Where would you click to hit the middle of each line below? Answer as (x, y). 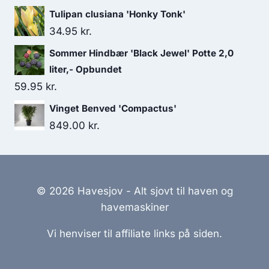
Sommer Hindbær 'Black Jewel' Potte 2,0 (141, 53)
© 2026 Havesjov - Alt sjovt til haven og (134, 191)
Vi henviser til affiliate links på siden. (134, 234)
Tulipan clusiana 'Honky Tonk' (117, 14)
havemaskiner (134, 207)
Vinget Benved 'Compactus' (113, 108)
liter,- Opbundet (86, 69)
